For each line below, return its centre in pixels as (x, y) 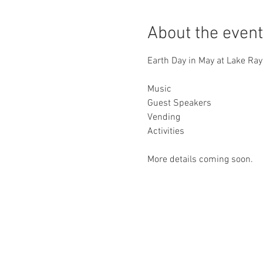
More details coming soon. (200, 160)
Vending (163, 117)
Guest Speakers (179, 103)
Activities (166, 131)
